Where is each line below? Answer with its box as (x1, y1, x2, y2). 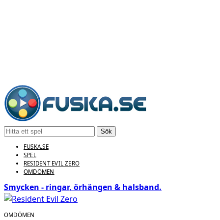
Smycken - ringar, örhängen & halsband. (4, 182, 162, 193)
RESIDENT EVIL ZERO (24, 159, 80, 167)
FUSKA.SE (24, 142, 49, 150)
